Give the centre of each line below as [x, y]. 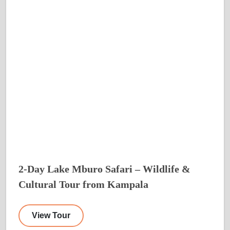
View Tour [51, 215]
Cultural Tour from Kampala [83, 184]
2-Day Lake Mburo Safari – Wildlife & [104, 169]
